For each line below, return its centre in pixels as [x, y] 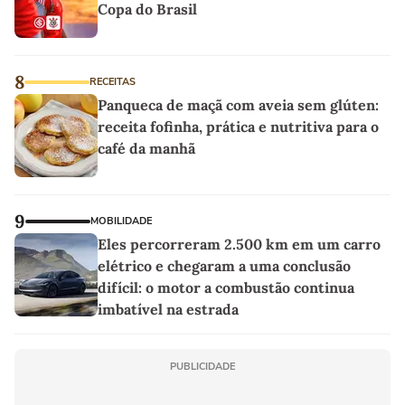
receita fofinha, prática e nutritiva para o [238, 127]
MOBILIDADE [121, 221]
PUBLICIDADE [202, 367]
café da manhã [146, 149]
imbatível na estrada [168, 310]
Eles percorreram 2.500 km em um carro [239, 245]
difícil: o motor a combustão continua [226, 288]
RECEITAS [113, 82]
